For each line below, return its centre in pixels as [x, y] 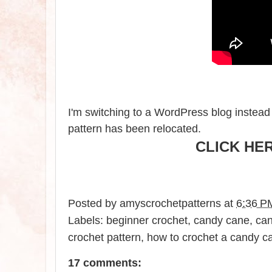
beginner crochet [147, 221]
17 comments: [105, 263]
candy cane [222, 221]
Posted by [94, 204]
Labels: [87, 221]
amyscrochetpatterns [170, 204]
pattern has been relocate [130, 129]
